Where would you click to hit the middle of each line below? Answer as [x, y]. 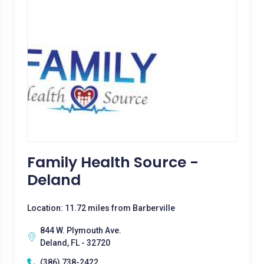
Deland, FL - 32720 [75, 243]
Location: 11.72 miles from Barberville [101, 208]
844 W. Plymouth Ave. [80, 230]
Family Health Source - [113, 162]
